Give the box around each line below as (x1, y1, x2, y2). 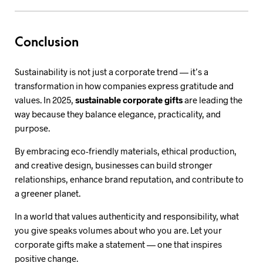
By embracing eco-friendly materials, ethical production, (15, 146, 237, 156)
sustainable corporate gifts (75, 95, 183, 105)
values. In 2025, (15, 95, 75, 105)
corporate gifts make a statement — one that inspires (15, 239, 222, 249)
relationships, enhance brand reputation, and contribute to (15, 174, 244, 184)
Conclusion (15, 35, 79, 50)
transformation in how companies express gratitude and (15, 80, 234, 91)
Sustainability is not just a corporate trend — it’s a (15, 66, 208, 77)
